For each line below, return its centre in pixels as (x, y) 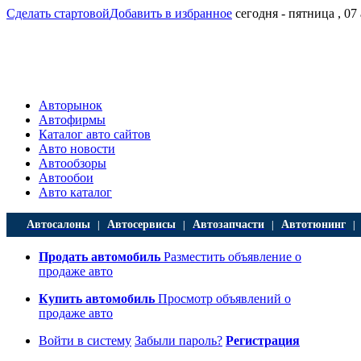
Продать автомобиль (100, 257)
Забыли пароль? (178, 340)
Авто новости (77, 149)
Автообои (66, 178)
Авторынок (71, 105)
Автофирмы (72, 120)
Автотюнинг (313, 224)
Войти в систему (85, 340)
